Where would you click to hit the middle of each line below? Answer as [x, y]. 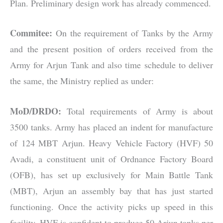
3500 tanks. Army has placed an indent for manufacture [111, 127]
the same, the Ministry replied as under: [82, 81]
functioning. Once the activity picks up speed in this [111, 207]
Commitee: [31, 33]
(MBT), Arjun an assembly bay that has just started [111, 191]
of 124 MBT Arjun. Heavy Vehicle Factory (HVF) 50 [111, 143]
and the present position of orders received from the [111, 49]
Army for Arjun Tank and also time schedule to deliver [111, 65]
